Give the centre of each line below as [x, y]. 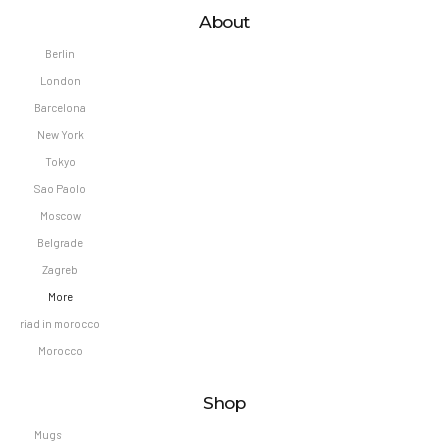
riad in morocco [60, 323]
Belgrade [60, 242]
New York [60, 135]
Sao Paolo [60, 188]
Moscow [60, 215]
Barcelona [60, 108]
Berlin [60, 54]
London [60, 81]
